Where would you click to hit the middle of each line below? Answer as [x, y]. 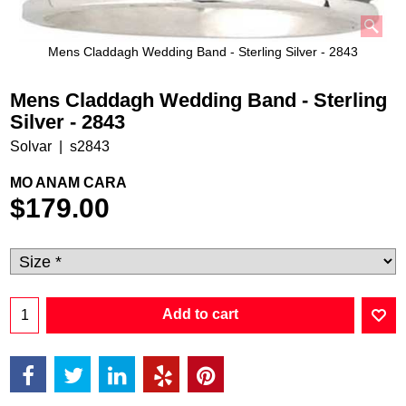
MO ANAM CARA [68, 182]
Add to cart [200, 314]
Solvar [31, 146]
